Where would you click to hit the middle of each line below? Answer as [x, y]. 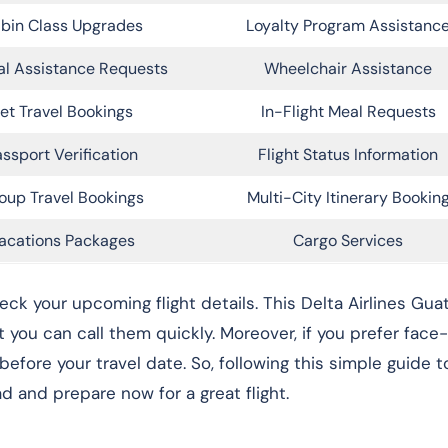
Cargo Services [348, 240]
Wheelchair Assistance [348, 68]
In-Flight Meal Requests [348, 111]
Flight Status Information [348, 154]
